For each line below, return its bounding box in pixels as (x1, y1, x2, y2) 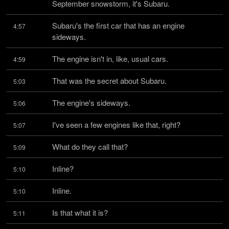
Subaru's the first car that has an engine (52, 20, 185, 31)
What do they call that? (52, 141, 128, 152)
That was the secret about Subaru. (52, 75, 167, 86)
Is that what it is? (52, 207, 108, 218)
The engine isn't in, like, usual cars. (52, 53, 168, 64)
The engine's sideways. (52, 97, 130, 108)
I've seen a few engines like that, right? (52, 119, 180, 130)
